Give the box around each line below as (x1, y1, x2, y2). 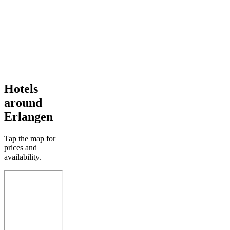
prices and (4, 143, 37, 152)
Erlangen (4, 109, 53, 123)
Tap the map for (4, 133, 55, 143)
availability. (4, 152, 41, 161)
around (4, 95, 42, 109)
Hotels (4, 82, 38, 95)
